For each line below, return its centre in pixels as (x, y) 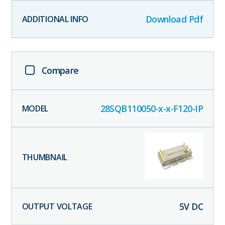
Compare (60, 71)
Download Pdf (174, 19)
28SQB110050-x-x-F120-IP (152, 108)
